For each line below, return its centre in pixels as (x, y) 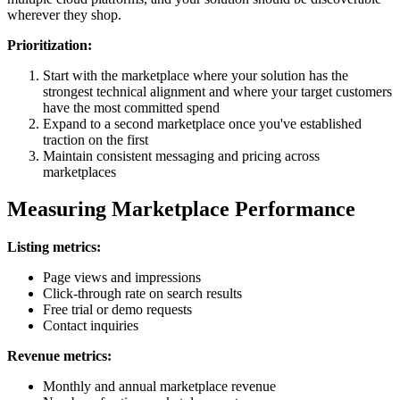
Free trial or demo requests (117, 310)
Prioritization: (50, 45)
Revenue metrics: (59, 356)
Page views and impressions (122, 278)
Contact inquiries (91, 326)
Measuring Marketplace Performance (181, 209)
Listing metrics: (54, 247)
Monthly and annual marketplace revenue (159, 387)
